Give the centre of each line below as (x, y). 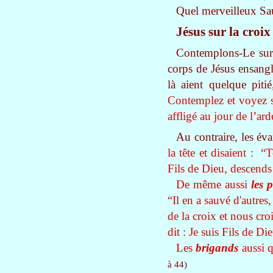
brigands (217, 248)
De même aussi (214, 184)
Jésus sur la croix (223, 32)
